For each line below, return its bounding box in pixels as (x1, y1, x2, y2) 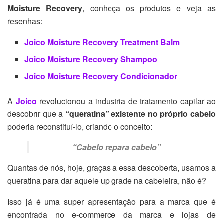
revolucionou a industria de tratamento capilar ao (36, 95, 216, 107)
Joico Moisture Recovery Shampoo (24, 53, 158, 65)
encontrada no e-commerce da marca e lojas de (7, 208, 216, 220)
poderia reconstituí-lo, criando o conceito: (7, 120, 152, 132)
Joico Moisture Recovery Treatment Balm (24, 36, 180, 48)
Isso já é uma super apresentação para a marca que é (7, 195, 216, 207)
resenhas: (7, 15, 42, 27)
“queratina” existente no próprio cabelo (63, 108, 216, 119)
